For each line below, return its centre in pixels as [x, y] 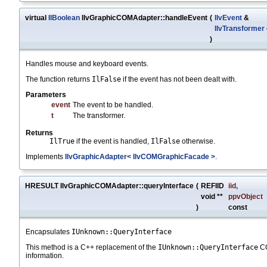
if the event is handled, [113, 142]
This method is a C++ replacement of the [92, 248]
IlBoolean [64, 18]
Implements [45, 157]
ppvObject [246, 197]
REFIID [213, 186]
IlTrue [62, 142]
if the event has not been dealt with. [179, 80]
